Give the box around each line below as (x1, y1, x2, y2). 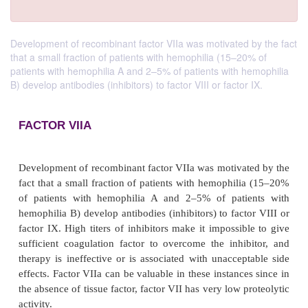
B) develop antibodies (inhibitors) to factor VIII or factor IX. (10, 78, 263, 91)
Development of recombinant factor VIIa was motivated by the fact (10, 36, 297, 50)
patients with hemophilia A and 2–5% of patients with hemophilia (10, 64, 289, 78)
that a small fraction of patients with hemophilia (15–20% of (10, 50, 267, 64)
